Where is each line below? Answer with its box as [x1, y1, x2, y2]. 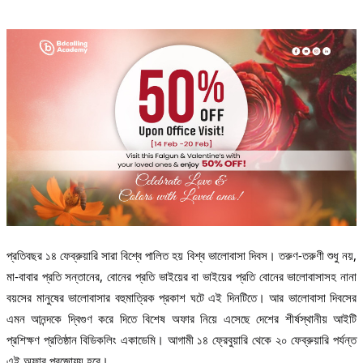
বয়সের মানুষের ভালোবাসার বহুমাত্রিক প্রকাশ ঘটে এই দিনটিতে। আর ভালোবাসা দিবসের [6, 288, 357, 305]
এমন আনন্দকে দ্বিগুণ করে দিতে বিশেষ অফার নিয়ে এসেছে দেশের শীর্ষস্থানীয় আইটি [6, 310, 357, 327]
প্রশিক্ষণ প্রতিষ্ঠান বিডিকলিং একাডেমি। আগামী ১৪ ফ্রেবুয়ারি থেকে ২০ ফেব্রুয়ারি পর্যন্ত [6, 331, 357, 348]
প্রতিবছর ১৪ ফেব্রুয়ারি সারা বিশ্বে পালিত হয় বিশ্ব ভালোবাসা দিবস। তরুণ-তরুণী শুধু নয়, [6, 246, 357, 263]
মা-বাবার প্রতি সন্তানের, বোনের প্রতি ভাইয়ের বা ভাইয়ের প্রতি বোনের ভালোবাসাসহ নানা [6, 267, 357, 284]
